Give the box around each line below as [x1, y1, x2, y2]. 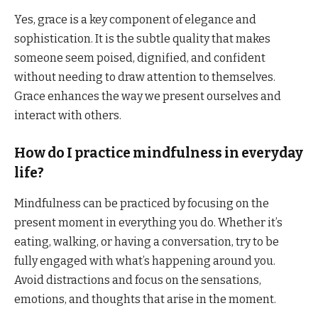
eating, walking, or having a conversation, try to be [14, 234, 279, 248]
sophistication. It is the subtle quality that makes [14, 32, 270, 46]
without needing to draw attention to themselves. [14, 70, 275, 84]
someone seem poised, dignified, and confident [14, 51, 265, 65]
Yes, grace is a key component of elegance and [14, 13, 256, 27]
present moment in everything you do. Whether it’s [14, 215, 283, 229]
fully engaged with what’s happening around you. [14, 253, 275, 268]
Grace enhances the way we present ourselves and [14, 89, 281, 104]
